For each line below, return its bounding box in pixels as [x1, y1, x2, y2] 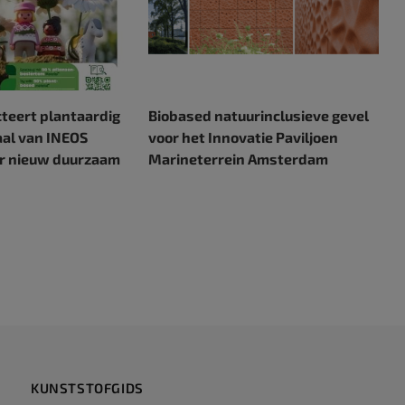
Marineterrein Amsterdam [148, 150, 329, 168]
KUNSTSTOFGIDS [31, 380, 144, 397]
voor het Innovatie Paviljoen [148, 128, 339, 146]
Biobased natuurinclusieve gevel [148, 107, 370, 125]
